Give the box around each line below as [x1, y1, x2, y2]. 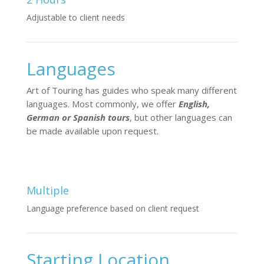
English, [178, 97, 210, 110]
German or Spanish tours [26, 111, 130, 123]
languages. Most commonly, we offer [26, 97, 179, 110]
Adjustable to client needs [26, 11, 125, 23]
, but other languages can [129, 111, 232, 123]
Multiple [26, 183, 69, 197]
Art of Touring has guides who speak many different [26, 84, 237, 96]
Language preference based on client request [26, 202, 199, 214]
